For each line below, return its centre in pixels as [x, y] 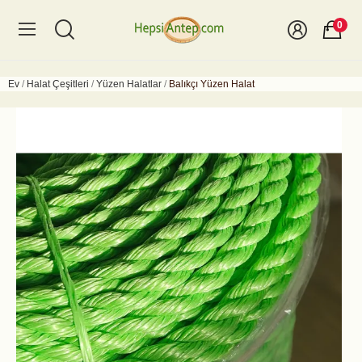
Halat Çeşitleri [58, 84]
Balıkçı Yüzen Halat [212, 84]
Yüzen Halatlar [129, 84]
